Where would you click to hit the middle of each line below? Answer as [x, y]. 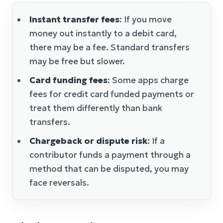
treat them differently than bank [96, 108]
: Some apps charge [148, 80]
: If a [156, 141]
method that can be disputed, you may [109, 168]
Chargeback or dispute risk [88, 141]
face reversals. [59, 182]
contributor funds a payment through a [110, 155]
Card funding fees [68, 80]
